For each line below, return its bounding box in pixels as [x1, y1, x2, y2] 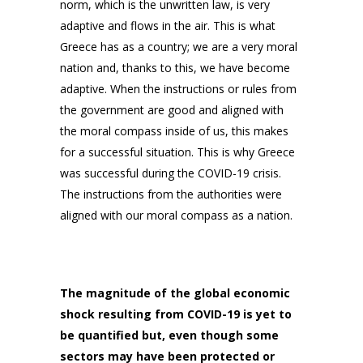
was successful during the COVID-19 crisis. [60, 165, 281, 181]
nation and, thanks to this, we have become [60, 60, 290, 76]
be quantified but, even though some [60, 327, 279, 344]
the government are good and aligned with [60, 102, 284, 118]
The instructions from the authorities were [60, 186, 282, 203]
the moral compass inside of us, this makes [60, 123, 288, 139]
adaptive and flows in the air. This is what [60, 18, 275, 34]
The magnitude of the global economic [60, 285, 290, 301]
